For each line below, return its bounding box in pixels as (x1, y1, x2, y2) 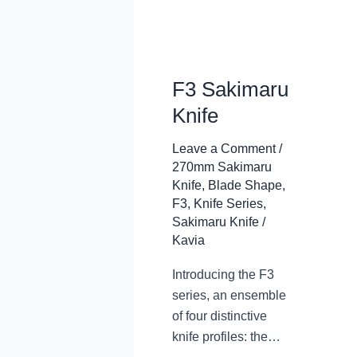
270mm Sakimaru (172, 160, 272, 174)
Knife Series (194, 197, 263, 210)
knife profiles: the (172, 330, 268, 344)
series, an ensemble (172, 288, 286, 303)
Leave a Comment (172, 142, 276, 155)
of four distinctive (172, 309, 267, 324)
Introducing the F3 (172, 268, 274, 282)
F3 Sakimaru (172, 77, 288, 101)
